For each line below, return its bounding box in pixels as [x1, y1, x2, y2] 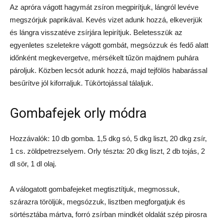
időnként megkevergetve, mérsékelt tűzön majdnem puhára [10, 54, 199, 62]
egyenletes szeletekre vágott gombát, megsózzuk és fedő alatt [10, 41, 208, 49]
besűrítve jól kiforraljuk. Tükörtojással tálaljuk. [10, 79, 153, 87]
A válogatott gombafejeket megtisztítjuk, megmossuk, [10, 185, 180, 193]
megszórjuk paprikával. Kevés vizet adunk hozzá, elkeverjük [10, 16, 202, 24]
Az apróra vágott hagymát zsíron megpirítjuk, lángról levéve [10, 3, 199, 11]
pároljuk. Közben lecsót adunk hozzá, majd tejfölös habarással [10, 66, 207, 74]
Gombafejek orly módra [10, 106, 146, 121]
